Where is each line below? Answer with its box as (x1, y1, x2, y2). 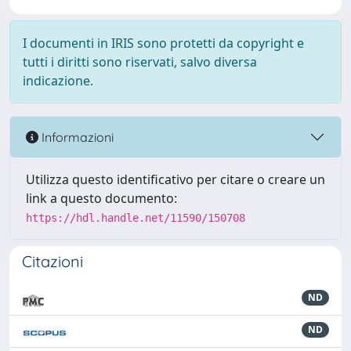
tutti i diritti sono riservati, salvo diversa (23, 53, 257, 71)
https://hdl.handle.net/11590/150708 (26, 212, 245, 224)
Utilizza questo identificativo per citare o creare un (26, 171, 325, 188)
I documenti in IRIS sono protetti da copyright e (23, 34, 304, 52)
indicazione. (23, 72, 93, 89)
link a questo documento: (26, 190, 177, 207)
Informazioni (38, 128, 114, 145)
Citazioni (22, 251, 83, 271)
